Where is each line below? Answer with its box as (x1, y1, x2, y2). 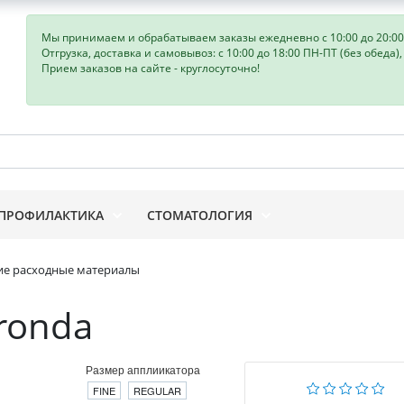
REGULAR (133, 383, 181, 398)
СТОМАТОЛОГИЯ (147, 207, 252, 224)
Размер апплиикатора (85, 362, 200, 377)
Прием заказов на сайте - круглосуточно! (41, 60, 260, 76)
